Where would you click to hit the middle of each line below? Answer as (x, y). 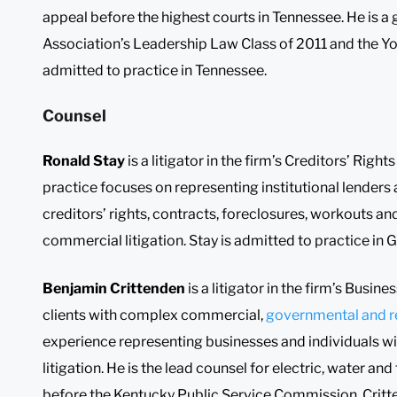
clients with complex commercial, (154, 315)
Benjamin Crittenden (114, 288)
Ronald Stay (84, 160)
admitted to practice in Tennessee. (155, 70)
